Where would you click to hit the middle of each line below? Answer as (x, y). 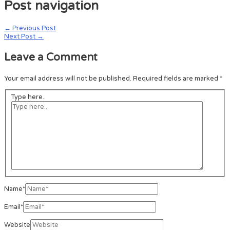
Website (17, 225)
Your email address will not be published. (68, 79)
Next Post (21, 36)
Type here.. (28, 97)
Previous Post (33, 28)
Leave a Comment (51, 57)
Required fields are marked (176, 79)
